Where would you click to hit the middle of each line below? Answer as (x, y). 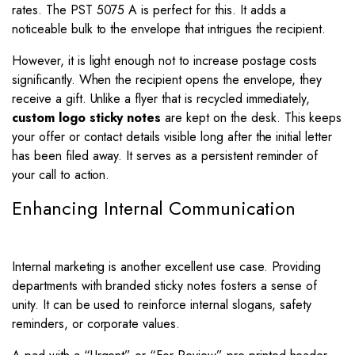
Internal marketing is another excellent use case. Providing (167, 267)
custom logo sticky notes (87, 118)
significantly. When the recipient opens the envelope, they (167, 80)
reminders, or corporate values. (96, 324)
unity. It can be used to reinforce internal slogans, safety (162, 305)
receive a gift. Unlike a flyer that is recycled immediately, (161, 99)
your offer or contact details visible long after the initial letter (172, 137)
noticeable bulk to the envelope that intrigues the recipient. (169, 29)
